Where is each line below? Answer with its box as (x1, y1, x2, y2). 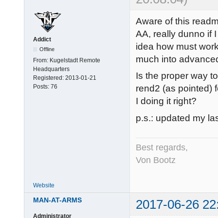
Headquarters (33, 65, 70, 73)
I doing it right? (136, 96, 197, 107)
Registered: (33, 74, 65, 81)
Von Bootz (136, 155, 176, 165)
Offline (39, 46, 55, 52)
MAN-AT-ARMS (33, 196, 82, 204)
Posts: (33, 83, 51, 90)
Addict (33, 36, 51, 43)
